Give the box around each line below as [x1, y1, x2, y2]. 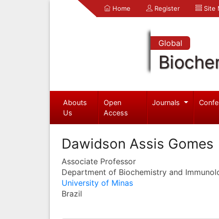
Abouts [63, 98, 87, 107]
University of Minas [62, 177, 133, 188]
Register [153, 4, 180, 12]
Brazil [62, 188, 82, 198]
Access [104, 108, 129, 117]
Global [158, 38, 182, 48]
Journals [152, 98, 182, 107]
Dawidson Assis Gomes [62, 135, 214, 152]
